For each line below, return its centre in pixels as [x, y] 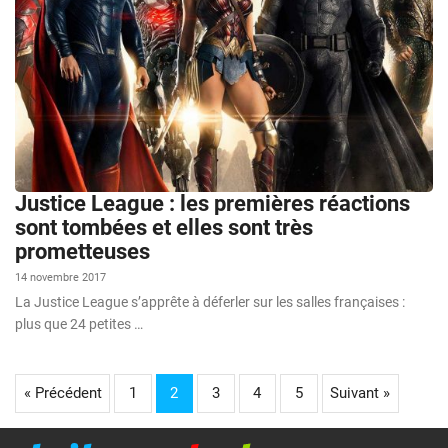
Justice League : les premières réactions [212, 203]
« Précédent [62, 392]
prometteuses [82, 251]
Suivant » [360, 392]
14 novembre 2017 [60, 277]
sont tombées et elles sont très [164, 227]
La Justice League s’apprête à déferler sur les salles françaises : [210, 301]
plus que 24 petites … [79, 323]
